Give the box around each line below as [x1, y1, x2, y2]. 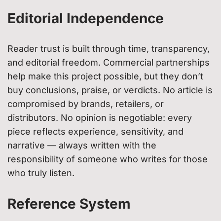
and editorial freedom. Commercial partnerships [7, 57, 210, 68]
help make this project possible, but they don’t [7, 71, 203, 81]
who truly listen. [7, 167, 74, 178]
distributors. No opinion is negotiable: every [7, 112, 192, 123]
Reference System [7, 195, 131, 212]
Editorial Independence [7, 9, 164, 27]
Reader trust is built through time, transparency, [7, 43, 210, 54]
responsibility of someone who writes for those [7, 153, 208, 164]
